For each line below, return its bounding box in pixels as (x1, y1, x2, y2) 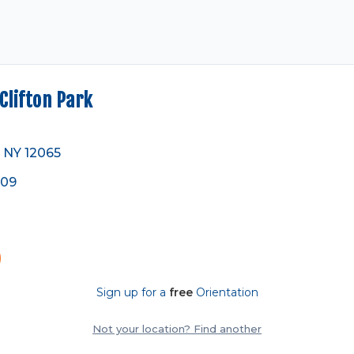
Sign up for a (96, 285, 169, 299)
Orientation (192, 285, 258, 299)
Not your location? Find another (92, 322, 262, 335)
